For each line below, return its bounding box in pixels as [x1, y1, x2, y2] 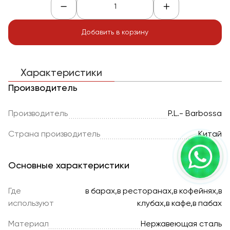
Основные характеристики [8, 161, 129, 170]
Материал [8, 220, 49, 228]
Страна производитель [8, 130, 100, 139]
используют [8, 200, 54, 208]
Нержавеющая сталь [141, 220, 222, 228]
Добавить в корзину [82, 28, 148, 36]
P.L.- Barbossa [168, 110, 222, 118]
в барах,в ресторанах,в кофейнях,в [85, 187, 222, 196]
